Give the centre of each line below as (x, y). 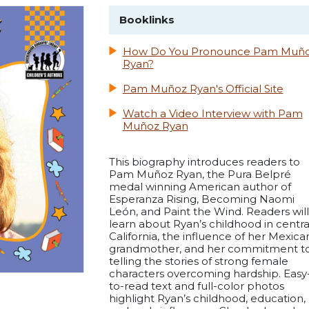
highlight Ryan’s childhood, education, (207, 299)
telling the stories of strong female (198, 261)
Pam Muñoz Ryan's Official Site (203, 89)
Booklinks (147, 20)
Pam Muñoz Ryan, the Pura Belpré (200, 175)
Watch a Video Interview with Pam (212, 114)
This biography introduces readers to (204, 162)
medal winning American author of (200, 187)
